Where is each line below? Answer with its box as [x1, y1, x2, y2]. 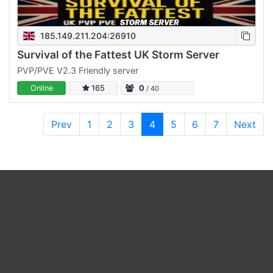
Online [30, 83, 53, 93]
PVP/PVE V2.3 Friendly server [17, 65, 138, 76]
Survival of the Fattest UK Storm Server [17, 48, 219, 61]
